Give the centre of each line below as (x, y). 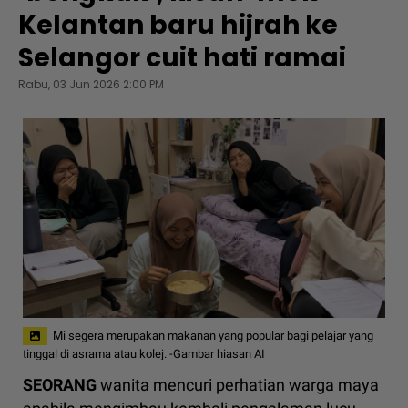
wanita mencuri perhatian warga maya (238, 385)
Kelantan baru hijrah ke (178, 25)
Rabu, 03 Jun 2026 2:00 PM (91, 84)
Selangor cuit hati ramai (183, 58)
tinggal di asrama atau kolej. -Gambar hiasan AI (144, 353)
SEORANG (60, 385)
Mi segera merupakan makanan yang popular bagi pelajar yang (213, 335)
